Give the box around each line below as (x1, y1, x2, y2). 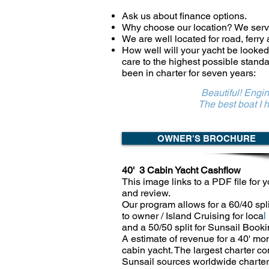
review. (141, 187, 171, 199)
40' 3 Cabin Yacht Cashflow (122, 165, 241, 176)
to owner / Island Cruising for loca (122, 210, 264, 222)
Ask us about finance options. (122, 10, 247, 22)
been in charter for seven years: (122, 67, 256, 79)
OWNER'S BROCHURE (157, 133, 256, 144)
